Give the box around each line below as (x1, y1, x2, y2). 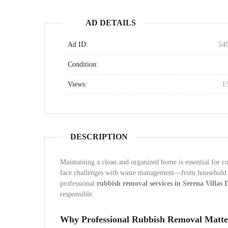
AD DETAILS (85, 18, 136, 27)
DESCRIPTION (70, 132, 128, 141)
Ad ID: (68, 41, 88, 48)
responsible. (60, 190, 94, 198)
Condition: (68, 61, 98, 68)
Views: (68, 80, 87, 88)
